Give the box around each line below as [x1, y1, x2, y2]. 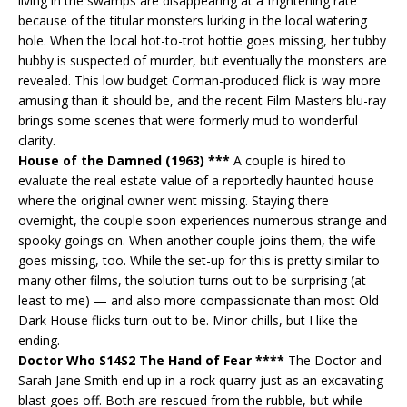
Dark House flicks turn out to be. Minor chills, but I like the [18, 311, 358, 329]
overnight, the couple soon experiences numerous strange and [18, 211, 387, 229]
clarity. [18, 131, 55, 149]
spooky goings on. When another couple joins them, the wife [18, 231, 376, 249]
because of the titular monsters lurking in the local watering [18, 11, 367, 29]
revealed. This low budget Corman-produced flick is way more [18, 71, 381, 89]
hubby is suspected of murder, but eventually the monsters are [18, 51, 387, 69]
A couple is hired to [230, 151, 346, 169]
